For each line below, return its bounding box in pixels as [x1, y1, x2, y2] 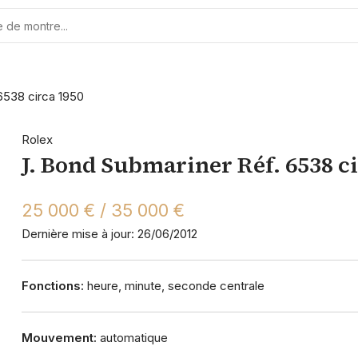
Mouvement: [21, 330, 97, 345]
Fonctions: [21, 278, 84, 293]
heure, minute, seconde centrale [83, 278, 265, 293]
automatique [96, 330, 168, 345]
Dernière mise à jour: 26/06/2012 [21, 226, 197, 241]
